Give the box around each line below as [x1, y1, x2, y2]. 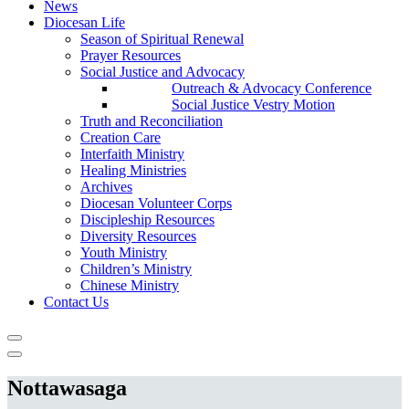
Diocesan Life [44, 15, 125, 30]
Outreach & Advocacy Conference [172, 80, 372, 96]
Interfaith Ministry [80, 146, 184, 162]
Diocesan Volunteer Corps [80, 195, 232, 211]
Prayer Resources [80, 47, 181, 63]
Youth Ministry [80, 245, 167, 260]
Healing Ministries [80, 163, 186, 178]
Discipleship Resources [80, 212, 215, 227]
